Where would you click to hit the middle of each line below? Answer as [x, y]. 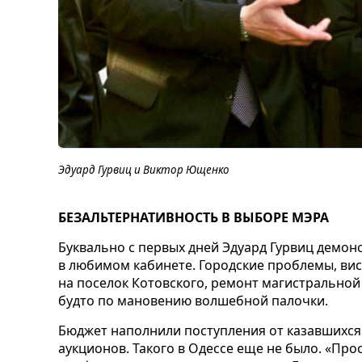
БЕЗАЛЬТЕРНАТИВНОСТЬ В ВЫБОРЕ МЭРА [194, 217]
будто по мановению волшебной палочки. [193, 300]
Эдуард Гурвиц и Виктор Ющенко [144, 169]
